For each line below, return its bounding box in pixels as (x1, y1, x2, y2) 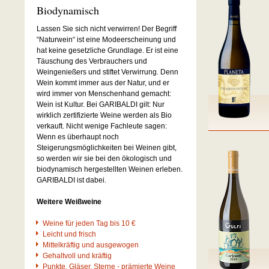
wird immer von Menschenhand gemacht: (37, 89, 171, 98)
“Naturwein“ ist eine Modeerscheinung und (37, 35, 176, 44)
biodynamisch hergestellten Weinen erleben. (37, 165, 183, 174)
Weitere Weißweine (37, 198, 101, 206)
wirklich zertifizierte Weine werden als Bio (37, 111, 172, 119)
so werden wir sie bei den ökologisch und (37, 154, 172, 163)
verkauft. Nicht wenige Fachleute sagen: (37, 122, 167, 130)
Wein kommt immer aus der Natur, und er (37, 79, 169, 87)
